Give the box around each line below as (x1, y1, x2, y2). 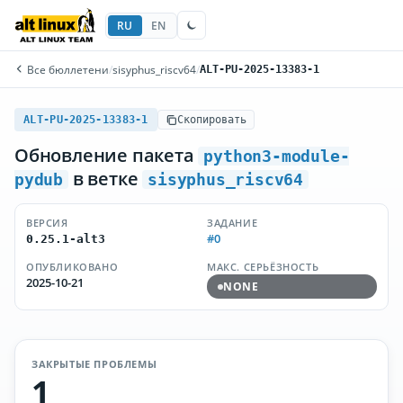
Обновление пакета (14, 143, 199, 167)
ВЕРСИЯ (26, 216, 68, 229)
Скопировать (176, 113, 246, 126)
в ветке (68, 166, 143, 191)
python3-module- (203, 147, 350, 166)
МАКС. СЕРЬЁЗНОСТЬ (207, 260, 319, 273)
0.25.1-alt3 (26, 232, 105, 246)
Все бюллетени (24, 62, 109, 76)
